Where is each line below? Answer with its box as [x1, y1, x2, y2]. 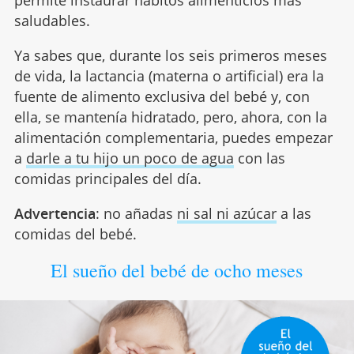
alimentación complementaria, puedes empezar [13, 128, 333, 148]
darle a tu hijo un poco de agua [25, 149, 234, 168]
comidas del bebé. [13, 224, 137, 244]
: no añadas [95, 204, 177, 224]
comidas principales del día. [13, 169, 201, 189]
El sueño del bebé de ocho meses [51, 258, 303, 284]
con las [233, 149, 285, 168]
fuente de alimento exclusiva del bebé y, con [13, 87, 310, 107]
